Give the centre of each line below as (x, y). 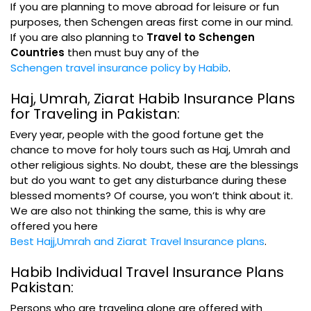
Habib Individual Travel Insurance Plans (147, 272)
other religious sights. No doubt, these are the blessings (154, 165)
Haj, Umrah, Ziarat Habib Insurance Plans (153, 99)
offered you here (56, 226)
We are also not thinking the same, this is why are (138, 211)
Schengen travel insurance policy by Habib (119, 68)
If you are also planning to (77, 37)
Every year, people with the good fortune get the (137, 134)
